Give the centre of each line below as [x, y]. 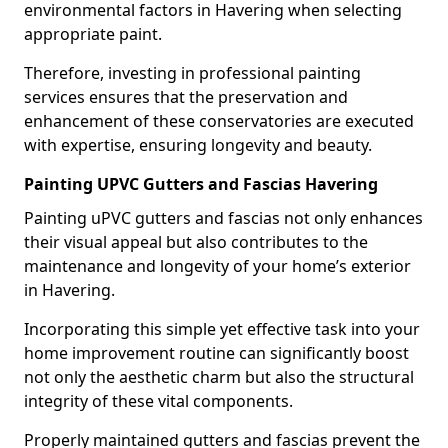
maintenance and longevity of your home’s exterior [217, 266]
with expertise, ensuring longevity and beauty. [198, 145]
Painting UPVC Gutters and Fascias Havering [201, 184]
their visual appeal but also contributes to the [196, 242]
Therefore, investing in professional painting [192, 73]
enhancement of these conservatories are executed [219, 121]
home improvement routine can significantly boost [216, 353]
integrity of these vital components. [158, 401]
